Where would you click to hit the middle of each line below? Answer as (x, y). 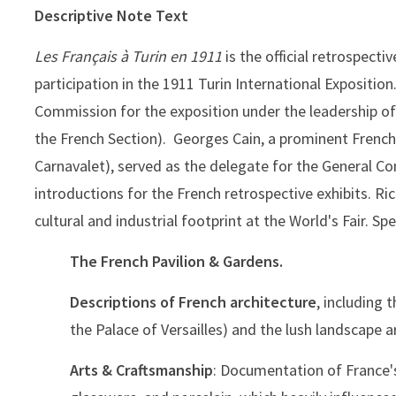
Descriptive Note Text (111, 16)
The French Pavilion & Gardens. (176, 262)
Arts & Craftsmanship (141, 370)
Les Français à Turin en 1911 (128, 57)
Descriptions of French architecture (193, 302)
